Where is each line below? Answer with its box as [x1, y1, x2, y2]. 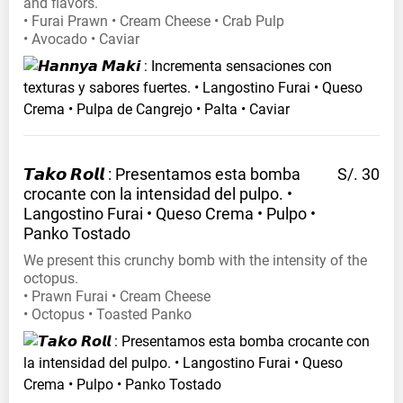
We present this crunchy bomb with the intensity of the [23, 252, 367, 270]
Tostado [72, 224, 130, 244]
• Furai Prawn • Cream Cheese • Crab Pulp [23, 13, 284, 31]
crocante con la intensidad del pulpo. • [23, 184, 292, 204]
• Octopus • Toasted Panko [23, 306, 192, 324]
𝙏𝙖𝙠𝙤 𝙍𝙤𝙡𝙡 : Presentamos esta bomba [23, 165, 300, 184]
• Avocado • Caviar [23, 31, 139, 49]
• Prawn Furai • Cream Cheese [23, 288, 210, 306]
